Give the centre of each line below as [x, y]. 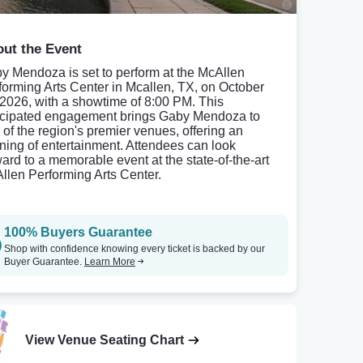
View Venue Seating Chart [104, 340]
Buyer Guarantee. [44, 262]
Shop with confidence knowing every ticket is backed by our [135, 249]
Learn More [110, 262]
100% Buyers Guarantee [78, 232]
